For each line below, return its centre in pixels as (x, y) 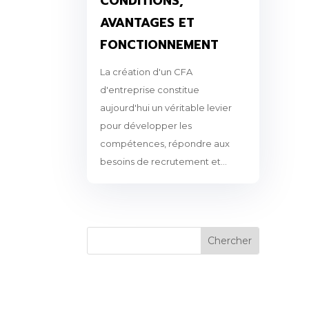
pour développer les (146, 125)
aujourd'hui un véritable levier (166, 107)
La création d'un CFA (146, 71)
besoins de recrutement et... (163, 161)
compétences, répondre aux (165, 143)
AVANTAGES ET (147, 22)
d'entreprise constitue (149, 89)
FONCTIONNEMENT (159, 44)
